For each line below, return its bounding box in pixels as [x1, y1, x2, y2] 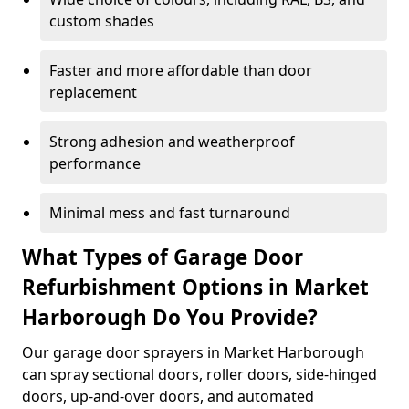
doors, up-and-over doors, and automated [22, 386, 314, 406]
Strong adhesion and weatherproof [49, 131, 295, 152]
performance [49, 153, 141, 173]
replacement [49, 82, 137, 102]
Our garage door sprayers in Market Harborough [22, 342, 364, 362]
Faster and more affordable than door [49, 60, 312, 80]
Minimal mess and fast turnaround [49, 203, 290, 223]
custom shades [49, 11, 154, 31]
